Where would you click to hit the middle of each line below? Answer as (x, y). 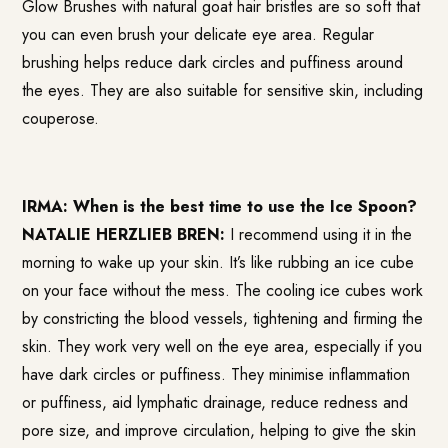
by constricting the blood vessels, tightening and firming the (223, 318)
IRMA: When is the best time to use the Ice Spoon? (220, 206)
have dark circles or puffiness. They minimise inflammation (216, 374)
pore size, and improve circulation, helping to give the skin (219, 430)
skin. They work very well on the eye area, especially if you (222, 346)
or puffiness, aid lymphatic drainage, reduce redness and (215, 402)
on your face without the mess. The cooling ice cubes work (223, 290)
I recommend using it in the (319, 234)
